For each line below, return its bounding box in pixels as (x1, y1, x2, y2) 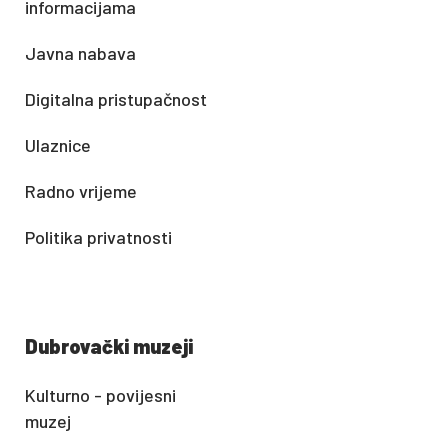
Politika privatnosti (25, 226, 172, 248)
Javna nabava (25, 42, 136, 64)
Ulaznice (25, 134, 91, 156)
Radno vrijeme (25, 180, 137, 202)
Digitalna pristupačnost (25, 88, 207, 110)
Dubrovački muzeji (25, 334, 193, 358)
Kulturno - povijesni (25, 384, 176, 406)
